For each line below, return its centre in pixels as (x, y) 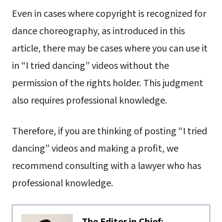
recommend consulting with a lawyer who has (106, 165)
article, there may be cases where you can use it (110, 48)
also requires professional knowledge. (89, 100)
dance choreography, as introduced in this (98, 30)
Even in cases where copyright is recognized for (109, 13)
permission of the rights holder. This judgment (107, 83)
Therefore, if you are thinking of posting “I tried (109, 131)
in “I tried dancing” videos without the (90, 65)
